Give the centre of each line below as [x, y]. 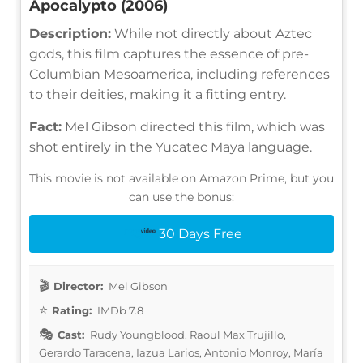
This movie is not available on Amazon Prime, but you [181, 178]
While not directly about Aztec [211, 33]
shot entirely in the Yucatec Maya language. [171, 147]
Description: [70, 33]
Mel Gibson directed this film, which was [193, 126]
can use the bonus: [181, 196]
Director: [78, 286]
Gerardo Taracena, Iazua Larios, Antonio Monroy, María [181, 352]
